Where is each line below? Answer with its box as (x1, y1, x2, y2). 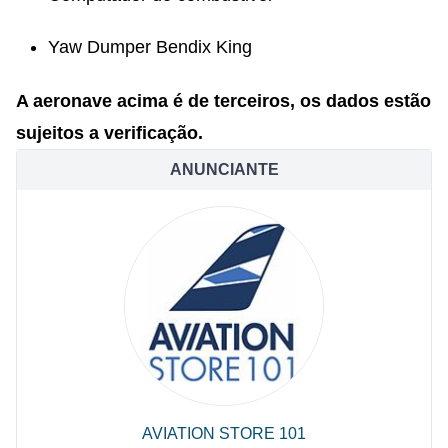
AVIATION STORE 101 (142, 424, 306, 442)
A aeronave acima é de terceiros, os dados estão (16, 90, 431, 111)
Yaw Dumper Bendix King (48, 36, 252, 57)
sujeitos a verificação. (16, 122, 203, 143)
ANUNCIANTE (169, 160, 279, 178)
